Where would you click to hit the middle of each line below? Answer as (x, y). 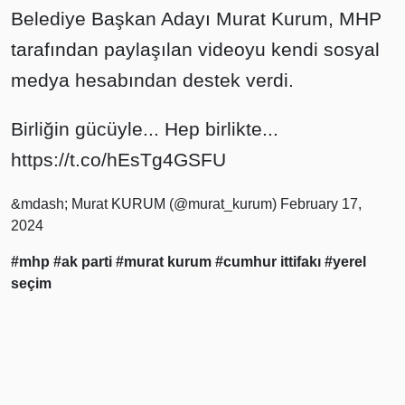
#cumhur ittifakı (270, 262)
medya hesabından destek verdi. (152, 80)
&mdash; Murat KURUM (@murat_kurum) (146, 204)
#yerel (345, 262)
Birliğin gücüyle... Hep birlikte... (145, 129)
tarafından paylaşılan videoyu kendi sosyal (195, 50)
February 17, (321, 204)
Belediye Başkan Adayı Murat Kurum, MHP (196, 19)
